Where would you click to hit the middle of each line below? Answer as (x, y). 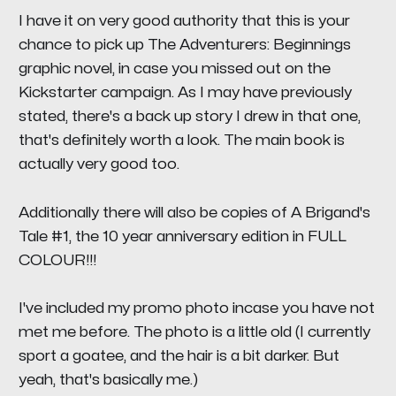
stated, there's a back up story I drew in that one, (189, 117)
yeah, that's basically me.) (108, 379)
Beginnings (312, 45)
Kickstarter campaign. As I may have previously (185, 93)
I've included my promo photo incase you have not (196, 308)
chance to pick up (83, 45)
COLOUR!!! (57, 260)
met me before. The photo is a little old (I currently (194, 331)
